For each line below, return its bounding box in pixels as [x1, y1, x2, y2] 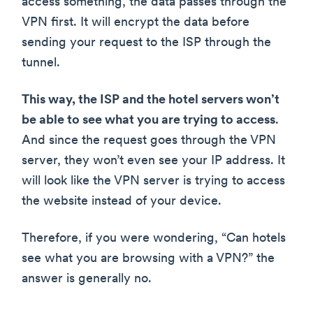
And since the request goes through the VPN [22, 134, 276, 148]
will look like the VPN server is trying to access [22, 175, 285, 189]
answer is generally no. [22, 272, 152, 286]
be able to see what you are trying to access [22, 114, 275, 128]
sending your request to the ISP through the [22, 36, 271, 50]
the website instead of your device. [22, 195, 221, 209]
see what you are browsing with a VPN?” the [22, 252, 275, 266]
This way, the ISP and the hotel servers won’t [22, 94, 279, 108]
